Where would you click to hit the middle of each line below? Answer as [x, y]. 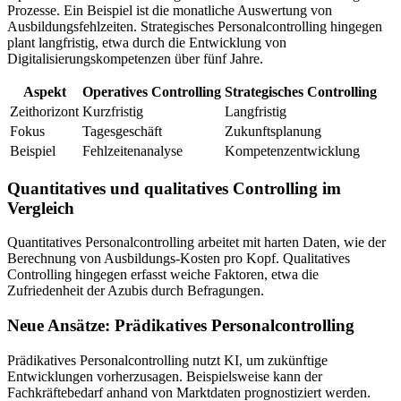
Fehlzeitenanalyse [132, 150]
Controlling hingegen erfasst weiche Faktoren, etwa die [163, 275]
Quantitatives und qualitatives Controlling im [174, 188]
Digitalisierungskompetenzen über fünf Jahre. [135, 58]
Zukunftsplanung [273, 131]
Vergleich [41, 208]
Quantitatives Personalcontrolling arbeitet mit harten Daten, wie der [196, 243]
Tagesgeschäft [122, 131]
